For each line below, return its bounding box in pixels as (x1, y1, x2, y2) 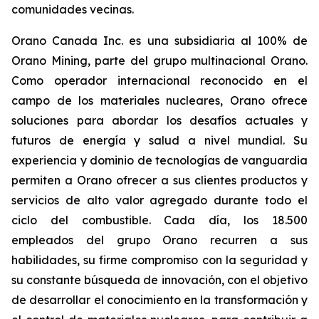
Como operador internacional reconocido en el (11, 73, 308, 88)
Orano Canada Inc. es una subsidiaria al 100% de (11, 33, 308, 48)
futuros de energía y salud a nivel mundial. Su (11, 133, 308, 147)
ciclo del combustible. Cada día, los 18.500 (11, 213, 308, 227)
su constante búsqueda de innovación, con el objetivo (11, 273, 308, 287)
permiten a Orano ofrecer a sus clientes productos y (11, 173, 308, 187)
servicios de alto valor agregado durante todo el (11, 193, 308, 207)
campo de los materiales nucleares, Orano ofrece (11, 93, 308, 108)
